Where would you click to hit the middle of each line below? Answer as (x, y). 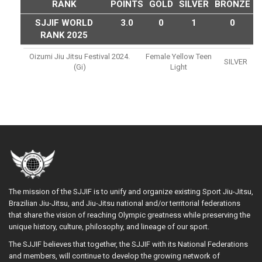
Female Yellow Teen (178, 56)
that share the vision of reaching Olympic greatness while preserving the (130, 215)
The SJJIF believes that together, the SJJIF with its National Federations (128, 244)
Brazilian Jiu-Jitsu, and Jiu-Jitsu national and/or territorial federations (125, 203)
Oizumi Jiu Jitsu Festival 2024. (80, 56)
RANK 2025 (64, 35)
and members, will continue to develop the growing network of (114, 256)
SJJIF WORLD (64, 23)
